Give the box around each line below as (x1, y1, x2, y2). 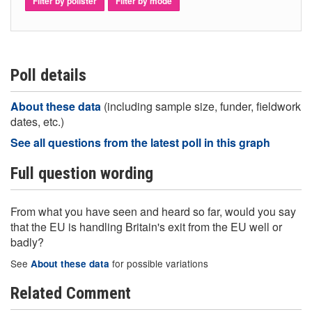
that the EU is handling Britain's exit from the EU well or (10, 219, 282, 235)
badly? (10, 234, 44, 250)
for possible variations (109, 256, 208, 270)
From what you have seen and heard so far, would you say (10, 203, 296, 219)
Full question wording (10, 164, 153, 183)
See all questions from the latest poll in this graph (10, 134, 270, 150)
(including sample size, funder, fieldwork (104, 98, 301, 114)
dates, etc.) (10, 114, 64, 130)
